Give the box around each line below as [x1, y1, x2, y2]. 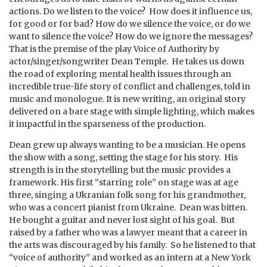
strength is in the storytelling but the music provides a [9, 164, 231, 175]
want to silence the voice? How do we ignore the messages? [9, 30, 254, 42]
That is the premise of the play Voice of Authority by [9, 43, 219, 54]
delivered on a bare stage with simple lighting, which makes [9, 105, 254, 117]
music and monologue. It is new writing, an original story [9, 93, 246, 104]
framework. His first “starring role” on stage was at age [9, 176, 238, 188]
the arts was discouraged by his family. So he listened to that [9, 239, 256, 250]
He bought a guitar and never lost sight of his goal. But [9, 214, 235, 225]
